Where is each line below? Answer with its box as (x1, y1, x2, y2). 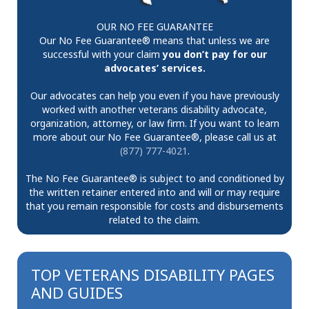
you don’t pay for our (162, 48, 267, 61)
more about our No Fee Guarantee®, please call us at (32, 130, 277, 144)
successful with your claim (42, 48, 163, 61)
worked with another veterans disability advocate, (42, 103, 267, 117)
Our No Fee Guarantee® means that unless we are (39, 34, 270, 48)
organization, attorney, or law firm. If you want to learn (30, 117, 279, 130)
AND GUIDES (31, 282, 123, 303)
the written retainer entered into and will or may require (29, 186, 280, 199)
